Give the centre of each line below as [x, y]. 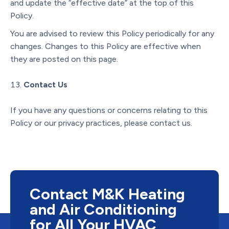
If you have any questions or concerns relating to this [109, 110]
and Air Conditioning [103, 209]
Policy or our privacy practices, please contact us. [101, 123]
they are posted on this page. [64, 59]
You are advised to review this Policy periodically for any [112, 33]
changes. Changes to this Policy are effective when [106, 46]
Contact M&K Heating [107, 194]
